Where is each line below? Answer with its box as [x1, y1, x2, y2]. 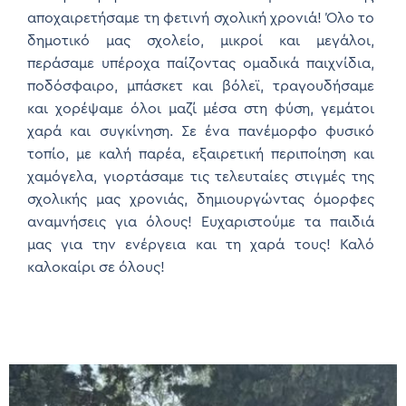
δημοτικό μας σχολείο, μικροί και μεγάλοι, [27, 33, 374, 48]
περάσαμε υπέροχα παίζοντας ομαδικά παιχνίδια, [27, 55, 374, 71]
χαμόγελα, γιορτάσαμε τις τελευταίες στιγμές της [27, 169, 374, 184]
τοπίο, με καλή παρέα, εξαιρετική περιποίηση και [27, 146, 374, 161]
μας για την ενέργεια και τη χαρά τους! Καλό [27, 237, 374, 252]
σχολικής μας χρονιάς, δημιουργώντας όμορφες [27, 191, 374, 207]
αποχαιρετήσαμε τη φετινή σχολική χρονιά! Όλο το [27, 10, 374, 25]
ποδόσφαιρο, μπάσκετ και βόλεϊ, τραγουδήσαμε [27, 78, 374, 93]
